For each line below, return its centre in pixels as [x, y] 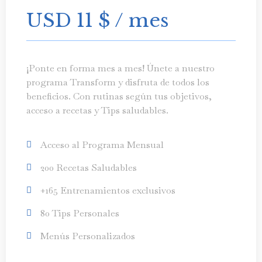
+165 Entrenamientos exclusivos [108, 190]
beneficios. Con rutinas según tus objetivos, [119, 96]
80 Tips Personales [80, 213]
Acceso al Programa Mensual [102, 144]
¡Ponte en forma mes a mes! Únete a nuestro [120, 68]
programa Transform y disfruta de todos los [118, 82]
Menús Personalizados [87, 236]
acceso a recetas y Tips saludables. [97, 111]
